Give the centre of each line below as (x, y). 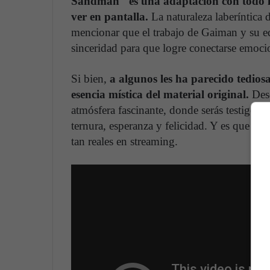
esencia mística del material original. (160, 95)
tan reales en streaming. (124, 142)
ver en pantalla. (110, 17)
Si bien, (89, 79)
